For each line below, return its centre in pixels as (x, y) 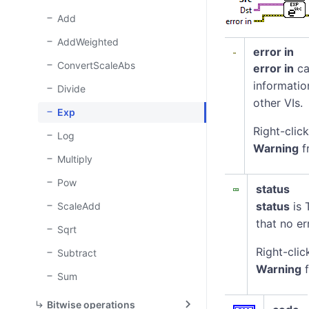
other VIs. (278, 103)
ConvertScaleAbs (96, 65)
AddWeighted (88, 42)
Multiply (75, 159)
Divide (71, 89)
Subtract (77, 253)
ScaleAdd (79, 206)
